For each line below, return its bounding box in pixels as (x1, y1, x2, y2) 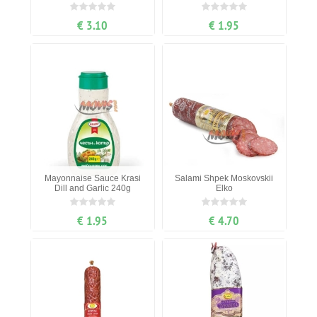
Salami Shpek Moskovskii (175, 173, 274, 184)
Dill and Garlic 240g (54, 183, 131, 194)
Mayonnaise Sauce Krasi (44, 173, 141, 184)
